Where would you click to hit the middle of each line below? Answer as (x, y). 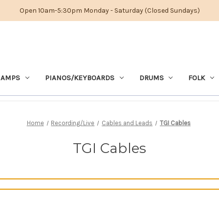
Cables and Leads (127, 123)
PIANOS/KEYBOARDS (79, 77)
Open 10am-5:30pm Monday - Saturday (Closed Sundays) (109, 10)
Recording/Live (73, 123)
